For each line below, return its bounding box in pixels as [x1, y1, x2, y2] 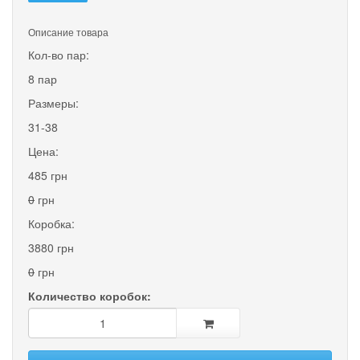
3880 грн [28, 239, 74, 256]
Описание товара [28, 24, 108, 39]
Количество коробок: [28, 287, 151, 304]
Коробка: [28, 215, 75, 231]
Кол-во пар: [28, 46, 89, 63]
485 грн [28, 166, 67, 183]
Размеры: [28, 94, 79, 111]
